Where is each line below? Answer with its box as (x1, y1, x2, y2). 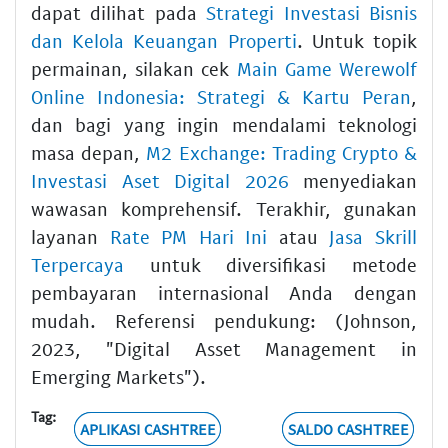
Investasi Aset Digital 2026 (31, 168, 289, 192)
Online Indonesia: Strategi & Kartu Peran (31, 84, 411, 108)
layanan (31, 224, 110, 248)
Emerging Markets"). (31, 364, 206, 388)
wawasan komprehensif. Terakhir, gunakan (31, 196, 417, 220)
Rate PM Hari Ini (109, 224, 268, 248)
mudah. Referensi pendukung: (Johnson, (31, 308, 417, 332)
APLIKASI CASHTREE (79, 419, 216, 438)
